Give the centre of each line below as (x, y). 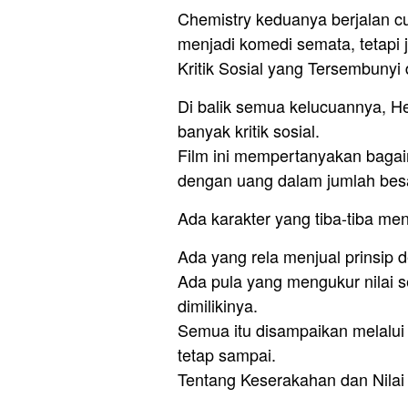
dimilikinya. (218, 305)
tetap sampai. (227, 354)
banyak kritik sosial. (249, 130)
